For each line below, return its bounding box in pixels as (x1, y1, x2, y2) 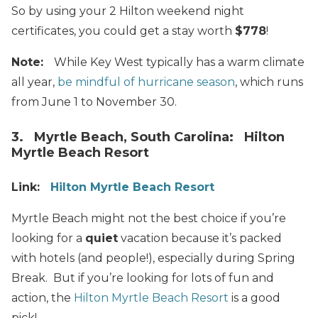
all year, (11, 75, 57, 89)
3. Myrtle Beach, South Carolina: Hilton (11, 129, 285, 146)
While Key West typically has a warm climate (54, 55, 305, 70)
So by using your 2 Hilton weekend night (11, 4, 244, 18)
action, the (11, 291, 74, 305)
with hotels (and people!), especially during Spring (11, 251, 295, 265)
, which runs (235, 75, 303, 89)
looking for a (11, 231, 85, 246)
